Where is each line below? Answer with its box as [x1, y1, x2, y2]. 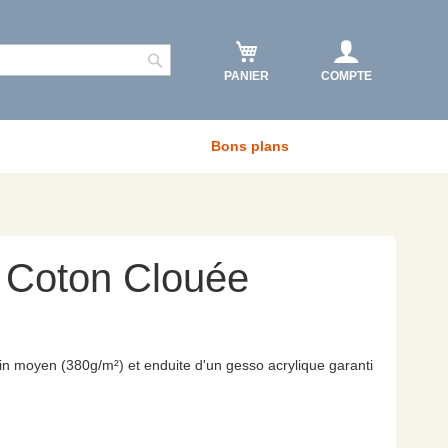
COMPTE [320, 69, 372, 83]
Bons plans [211, 138, 289, 154]
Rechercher [154, 70, 231, 89]
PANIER [223, 69, 269, 83]
